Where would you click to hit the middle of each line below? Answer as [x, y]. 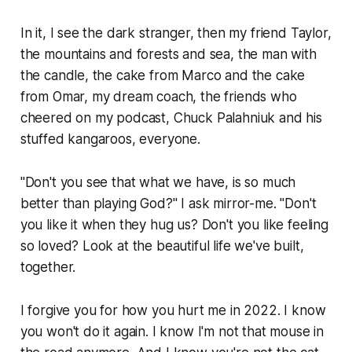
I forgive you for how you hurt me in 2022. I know [173, 310]
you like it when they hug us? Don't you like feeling [174, 224]
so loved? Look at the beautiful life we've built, [162, 246]
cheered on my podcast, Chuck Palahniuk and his [171, 117]
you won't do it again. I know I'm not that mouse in [172, 331]
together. [48, 267]
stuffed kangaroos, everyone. [110, 139]
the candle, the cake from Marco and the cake [163, 75]
